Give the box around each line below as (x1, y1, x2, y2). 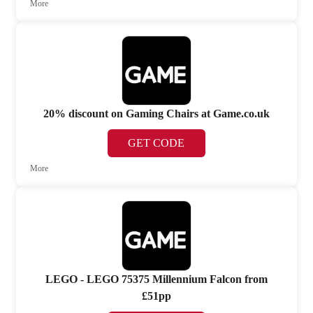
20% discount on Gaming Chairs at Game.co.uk (43, 108, 270, 120)
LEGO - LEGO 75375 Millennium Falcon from (45, 272, 268, 285)
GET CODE (128, 137, 185, 150)
